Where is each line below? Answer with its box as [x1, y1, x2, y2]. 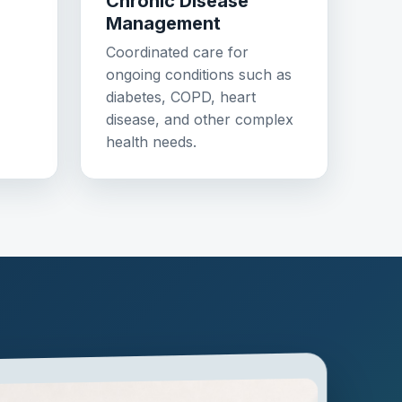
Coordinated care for [106, 43, 249, 62]
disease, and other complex [106, 110, 293, 129]
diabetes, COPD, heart [106, 88, 256, 107]
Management [106, 13, 221, 35]
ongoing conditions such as [106, 66, 292, 84]
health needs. [106, 133, 197, 152]
